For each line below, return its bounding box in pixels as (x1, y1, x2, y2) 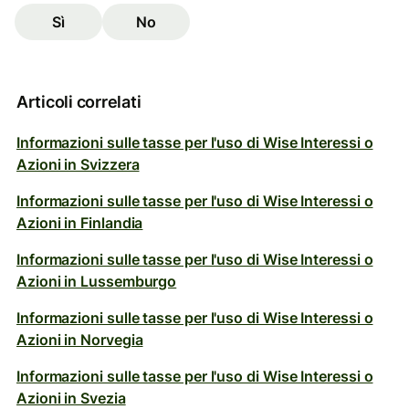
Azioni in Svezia (16, 389, 126, 407)
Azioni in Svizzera (16, 155, 140, 173)
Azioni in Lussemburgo (16, 272, 177, 290)
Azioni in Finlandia (16, 214, 143, 232)
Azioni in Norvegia (16, 330, 143, 349)
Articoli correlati (16, 92, 142, 111)
